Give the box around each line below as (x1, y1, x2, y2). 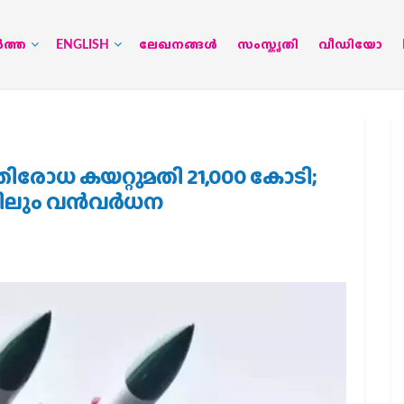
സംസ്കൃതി (236, 39, 298, 51)
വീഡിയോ (317, 39, 382, 51)
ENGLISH (55, 39, 109, 51)
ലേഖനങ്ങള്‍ (138, 39, 217, 51)
